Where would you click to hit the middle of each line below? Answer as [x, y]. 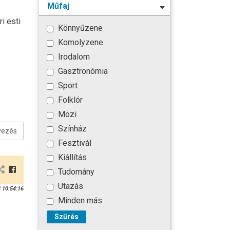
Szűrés [66, 217]
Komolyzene [80, 43]
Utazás [70, 186]
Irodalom [73, 57]
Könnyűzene [79, 28]
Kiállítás [71, 158]
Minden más [79, 201]
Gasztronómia [82, 71]
